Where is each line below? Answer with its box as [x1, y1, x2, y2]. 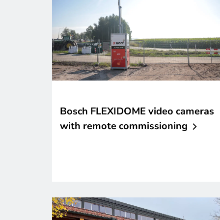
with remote [60, 119, 116, 133]
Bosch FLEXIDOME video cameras [60, 104, 214, 118]
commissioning [119, 119, 188, 133]
